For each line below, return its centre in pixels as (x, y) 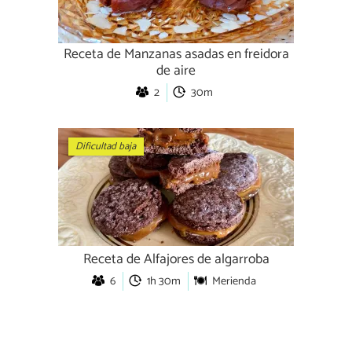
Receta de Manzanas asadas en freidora (176, 54)
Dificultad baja (106, 147)
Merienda (234, 281)
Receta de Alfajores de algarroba (176, 259)
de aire (176, 71)
